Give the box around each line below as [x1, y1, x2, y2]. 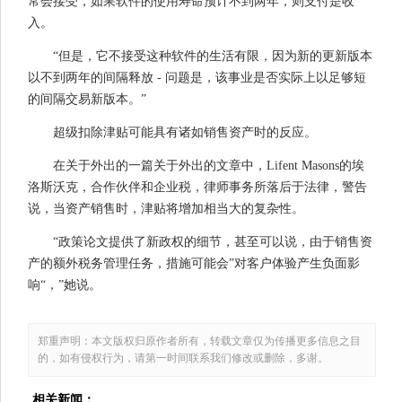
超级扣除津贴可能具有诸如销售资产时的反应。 [53, 126, 317, 140]
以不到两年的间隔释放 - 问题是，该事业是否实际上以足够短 [28, 71, 366, 85]
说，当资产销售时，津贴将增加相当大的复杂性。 [28, 202, 304, 216]
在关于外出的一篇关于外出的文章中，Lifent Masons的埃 [53, 159, 364, 173]
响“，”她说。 [28, 278, 101, 293]
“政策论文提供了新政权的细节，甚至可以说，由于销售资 [53, 235, 372, 249]
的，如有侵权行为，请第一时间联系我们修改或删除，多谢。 [38, 352, 328, 365]
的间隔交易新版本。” [28, 92, 146, 107]
